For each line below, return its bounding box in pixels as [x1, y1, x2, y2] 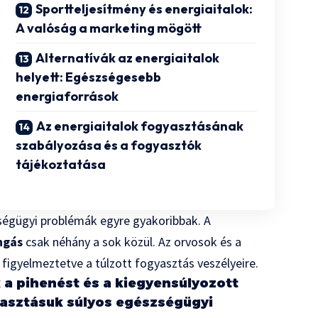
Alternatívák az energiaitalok [35, 50, 220, 67]
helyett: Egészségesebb [16, 69, 162, 86]
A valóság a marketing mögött [16, 20, 202, 37]
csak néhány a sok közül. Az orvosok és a [23, 234, 242, 251]
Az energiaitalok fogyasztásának [36, 118, 244, 135]
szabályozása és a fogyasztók [16, 137, 202, 154]
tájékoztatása [16, 156, 106, 173]
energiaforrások [16, 88, 119, 105]
